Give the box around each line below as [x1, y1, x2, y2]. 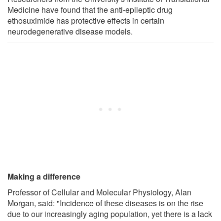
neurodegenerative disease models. [7, 25, 133, 37]
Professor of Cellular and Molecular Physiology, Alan [7, 186, 191, 198]
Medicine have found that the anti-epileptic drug [7, 3, 173, 15]
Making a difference [7, 170, 80, 182]
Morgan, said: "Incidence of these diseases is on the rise [7, 197, 203, 209]
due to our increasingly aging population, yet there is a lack [7, 208, 212, 220]
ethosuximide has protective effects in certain [7, 14, 164, 26]
